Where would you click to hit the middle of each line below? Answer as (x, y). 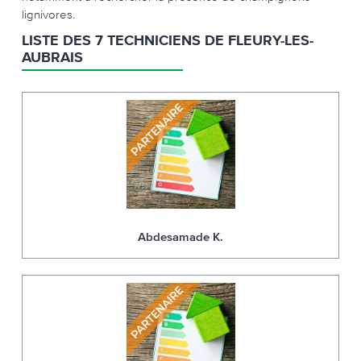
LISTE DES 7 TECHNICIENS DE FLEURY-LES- (168, 41)
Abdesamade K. (180, 237)
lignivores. (48, 14)
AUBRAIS (52, 58)
